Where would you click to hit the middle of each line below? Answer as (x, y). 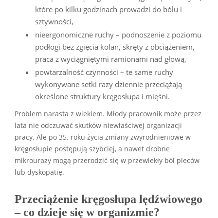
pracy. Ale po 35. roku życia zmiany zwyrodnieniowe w (103, 137)
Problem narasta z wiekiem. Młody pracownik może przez (108, 114)
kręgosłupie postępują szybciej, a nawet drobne (92, 149)
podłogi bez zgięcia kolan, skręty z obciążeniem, (115, 46)
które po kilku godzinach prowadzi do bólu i (109, 9)
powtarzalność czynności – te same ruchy (104, 72)
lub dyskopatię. (39, 172)
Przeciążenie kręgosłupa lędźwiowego (109, 199)
